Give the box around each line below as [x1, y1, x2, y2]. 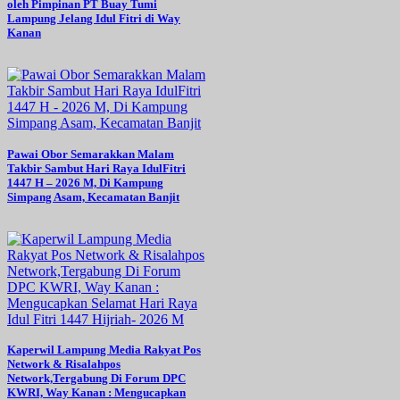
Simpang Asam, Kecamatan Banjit [7, 189, 179, 204]
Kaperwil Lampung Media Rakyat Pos [7, 342, 201, 356]
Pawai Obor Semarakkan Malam [7, 146, 174, 161]
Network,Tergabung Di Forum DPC [7, 371, 186, 385]
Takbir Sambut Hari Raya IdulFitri [7, 161, 186, 175]
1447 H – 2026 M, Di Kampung [7, 175, 163, 189]
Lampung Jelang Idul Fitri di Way [7, 12, 180, 26]
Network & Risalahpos [7, 356, 121, 371]
